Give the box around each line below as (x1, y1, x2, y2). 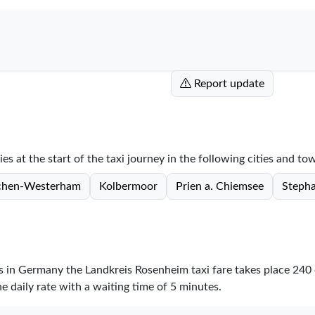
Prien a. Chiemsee (175, 180, 264, 192)
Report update (194, 77, 264, 89)
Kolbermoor (98, 180, 157, 192)
